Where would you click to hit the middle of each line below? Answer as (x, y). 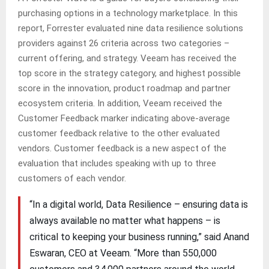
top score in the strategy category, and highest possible (129, 73)
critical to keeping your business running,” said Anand (139, 237)
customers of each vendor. (72, 178)
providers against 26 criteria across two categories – (124, 43)
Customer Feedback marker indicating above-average (124, 118)
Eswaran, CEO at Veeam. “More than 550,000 (123, 253)
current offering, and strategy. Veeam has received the (127, 58)
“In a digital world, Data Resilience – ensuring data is (138, 204)
